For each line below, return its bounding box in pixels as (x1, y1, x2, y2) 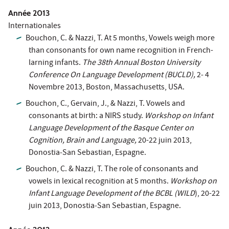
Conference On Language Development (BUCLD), (29, 69, 197, 82)
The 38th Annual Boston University (82, 57, 200, 70)
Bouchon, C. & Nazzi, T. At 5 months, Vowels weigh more (26, 32, 215, 45)
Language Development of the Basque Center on (29, 122, 194, 135)
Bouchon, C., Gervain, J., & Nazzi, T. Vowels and (26, 98, 186, 110)
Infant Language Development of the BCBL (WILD (29, 188, 195, 200)
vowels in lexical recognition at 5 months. (29, 175, 170, 188)
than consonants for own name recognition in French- (29, 44, 213, 57)
